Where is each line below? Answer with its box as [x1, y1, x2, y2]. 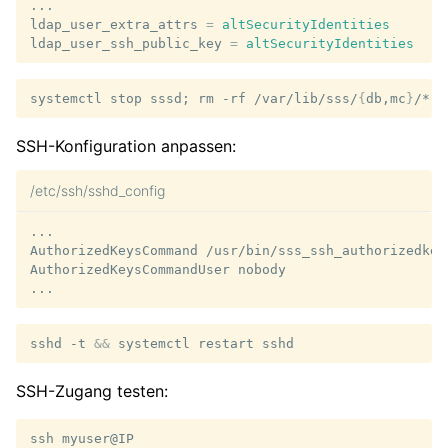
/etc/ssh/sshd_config [30, 181, 165, 199]
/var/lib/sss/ [254, 90, 358, 106]
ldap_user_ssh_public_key [30, 35, 222, 51]
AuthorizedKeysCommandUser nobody [30, 261, 286, 277]
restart [198, 335, 254, 351]
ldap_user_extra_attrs [30, 16, 198, 32]
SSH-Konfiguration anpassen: [16, 135, 236, 156]
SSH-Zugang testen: [16, 380, 168, 401]
